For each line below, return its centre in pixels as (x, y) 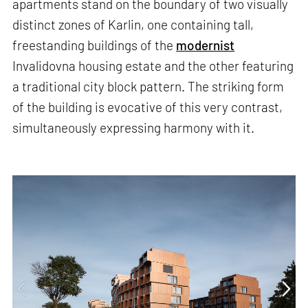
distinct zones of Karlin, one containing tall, (133, 24)
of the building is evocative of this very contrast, (148, 107)
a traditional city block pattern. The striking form (148, 86)
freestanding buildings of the (95, 45)
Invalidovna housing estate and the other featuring (153, 65)
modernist (206, 45)
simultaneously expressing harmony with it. (134, 127)
